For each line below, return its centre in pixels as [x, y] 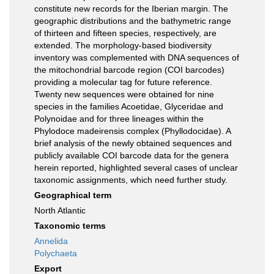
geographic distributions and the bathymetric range [133, 21]
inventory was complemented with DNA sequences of [137, 58]
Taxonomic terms [70, 226]
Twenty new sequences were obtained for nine [124, 94]
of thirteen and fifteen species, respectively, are [125, 33]
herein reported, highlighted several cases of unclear [136, 168]
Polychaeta [56, 254]
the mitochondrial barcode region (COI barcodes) [129, 70]
